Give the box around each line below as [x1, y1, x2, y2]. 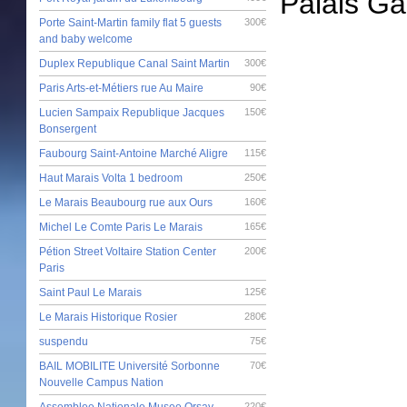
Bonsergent [39, 122, 96, 135]
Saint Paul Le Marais [39, 285, 142, 299]
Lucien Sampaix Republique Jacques [39, 105, 224, 119]
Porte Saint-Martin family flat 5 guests [39, 15, 222, 29]
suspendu [39, 334, 88, 348]
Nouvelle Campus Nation [39, 375, 164, 389]
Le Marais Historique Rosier [39, 310, 177, 323]
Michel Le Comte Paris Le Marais [39, 220, 203, 233]
